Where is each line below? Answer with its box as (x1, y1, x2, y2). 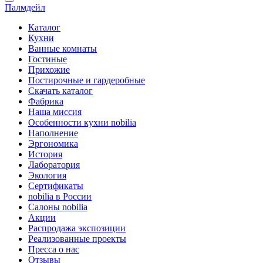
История (28, 149, 62, 159)
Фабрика (28, 96, 63, 106)
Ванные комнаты (28, 43, 97, 53)
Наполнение (28, 128, 78, 138)
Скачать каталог (28, 86, 93, 96)
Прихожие (28, 65, 70, 75)
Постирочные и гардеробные (28, 75, 145, 85)
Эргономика (28, 139, 78, 149)
